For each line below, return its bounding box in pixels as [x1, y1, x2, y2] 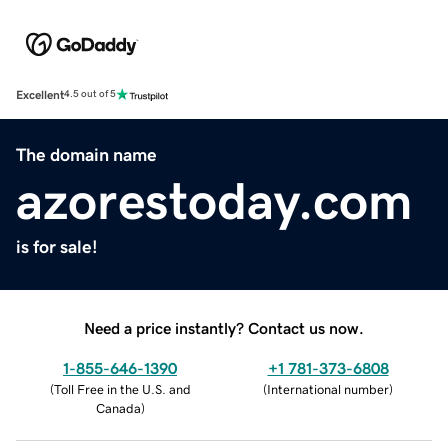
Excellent [16, 88, 64, 101]
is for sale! [16, 237, 98, 256]
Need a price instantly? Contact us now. [84, 319, 364, 336]
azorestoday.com [16, 174, 413, 227]
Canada [95, 401, 141, 415]
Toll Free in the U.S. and [53, 382, 191, 396]
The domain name [16, 145, 157, 164]
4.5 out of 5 [64, 89, 116, 100]
